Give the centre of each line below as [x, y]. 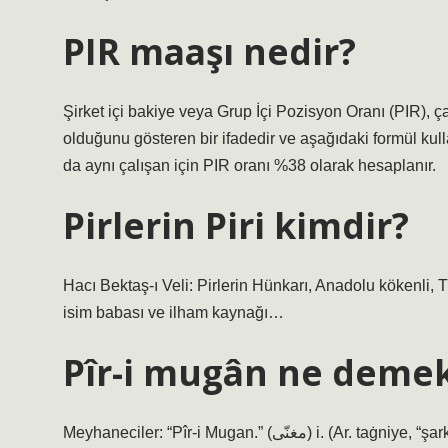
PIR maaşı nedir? [209, 51]
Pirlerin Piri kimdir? [236, 225]
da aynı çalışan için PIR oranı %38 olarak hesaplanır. [249, 165]
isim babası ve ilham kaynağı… [173, 312]
